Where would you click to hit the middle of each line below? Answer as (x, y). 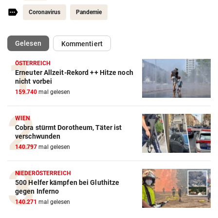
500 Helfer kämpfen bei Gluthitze (67, 183)
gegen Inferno (37, 191)
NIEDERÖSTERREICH (43, 173)
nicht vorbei (34, 82)
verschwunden (38, 136)
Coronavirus (45, 12)
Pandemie (89, 12)
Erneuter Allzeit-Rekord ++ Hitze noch (74, 73)
